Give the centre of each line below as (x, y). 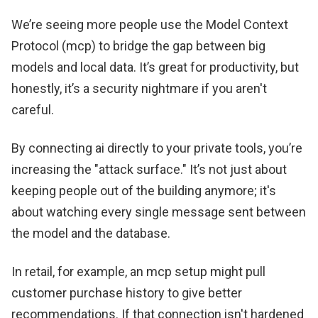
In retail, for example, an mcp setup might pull (138, 271)
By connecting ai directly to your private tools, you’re (157, 148)
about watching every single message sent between (159, 212)
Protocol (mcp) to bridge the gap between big (138, 45)
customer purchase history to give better (127, 292)
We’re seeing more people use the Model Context (150, 24)
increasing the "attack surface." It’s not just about (149, 169)
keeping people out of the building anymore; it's (144, 190)
